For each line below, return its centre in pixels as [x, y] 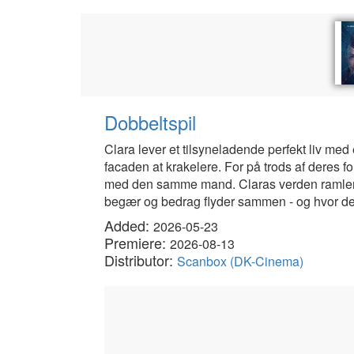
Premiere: [137, 243]
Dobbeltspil [150, 122]
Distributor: [141, 260]
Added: [129, 225]
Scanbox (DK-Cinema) [240, 261]
